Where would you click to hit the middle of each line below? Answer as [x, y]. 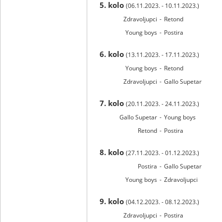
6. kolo [113, 54]
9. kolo [113, 201]
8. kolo [113, 152]
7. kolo [113, 103]
